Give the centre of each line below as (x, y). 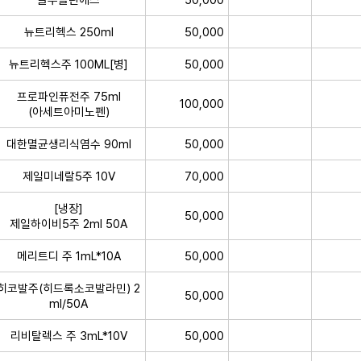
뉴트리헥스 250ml (68, 31)
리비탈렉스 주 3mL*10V (68, 335)
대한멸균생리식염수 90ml (68, 143)
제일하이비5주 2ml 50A (68, 223)
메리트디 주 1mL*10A (68, 255)
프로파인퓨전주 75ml (68, 96)
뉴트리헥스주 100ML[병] (68, 64)
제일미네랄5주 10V (68, 176)
